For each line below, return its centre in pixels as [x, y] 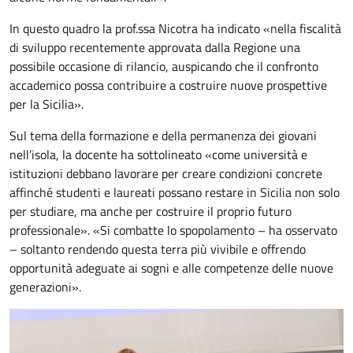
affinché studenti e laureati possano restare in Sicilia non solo [175, 193]
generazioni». [45, 287]
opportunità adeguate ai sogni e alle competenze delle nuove [171, 268]
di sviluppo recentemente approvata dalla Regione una [155, 48]
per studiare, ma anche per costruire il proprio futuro [150, 212]
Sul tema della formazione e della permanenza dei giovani [163, 136]
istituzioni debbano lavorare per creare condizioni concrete [166, 174]
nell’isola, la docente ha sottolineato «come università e [158, 155]
